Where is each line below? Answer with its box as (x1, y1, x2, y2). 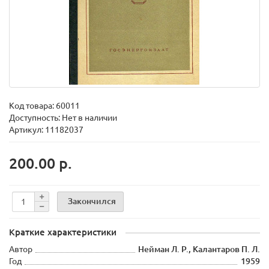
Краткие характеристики (9, 227, 116, 237)
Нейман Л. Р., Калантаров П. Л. (138, 244, 260, 254)
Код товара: (9, 101, 56, 110)
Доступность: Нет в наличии (9, 113, 117, 122)
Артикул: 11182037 (9, 125, 83, 134)
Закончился (68, 196, 116, 206)
